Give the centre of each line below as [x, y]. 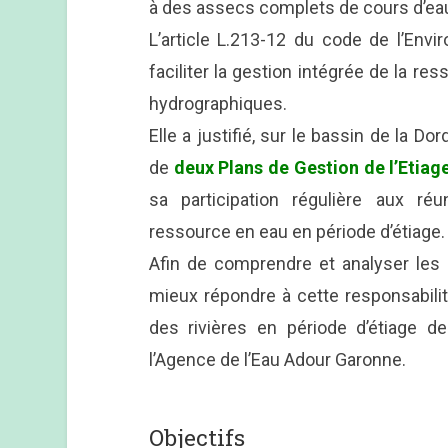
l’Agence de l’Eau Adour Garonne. [277, 360]
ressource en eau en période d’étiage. [296, 232]
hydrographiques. [217, 104]
